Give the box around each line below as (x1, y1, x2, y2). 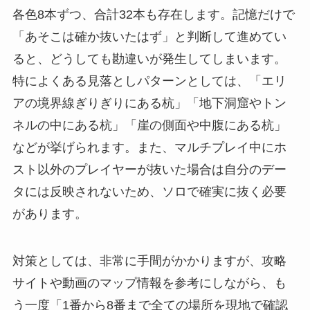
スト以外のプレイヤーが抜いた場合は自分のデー (12, 163, 286, 177)
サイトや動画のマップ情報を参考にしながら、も (12, 276, 286, 291)
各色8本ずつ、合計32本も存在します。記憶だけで (12, 8, 295, 22)
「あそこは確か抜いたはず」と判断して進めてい (12, 30, 286, 44)
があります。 (12, 207, 87, 221)
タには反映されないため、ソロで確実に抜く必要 (12, 185, 286, 199)
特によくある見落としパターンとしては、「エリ (12, 74, 286, 89)
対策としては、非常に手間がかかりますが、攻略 (12, 254, 286, 268)
